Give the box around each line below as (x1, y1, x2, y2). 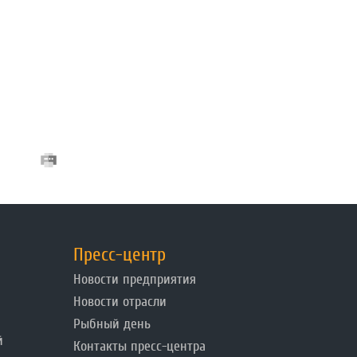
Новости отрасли (73, 293, 167, 310)
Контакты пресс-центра (73, 338, 206, 355)
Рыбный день (73, 316, 151, 332)
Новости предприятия (73, 271, 196, 288)
